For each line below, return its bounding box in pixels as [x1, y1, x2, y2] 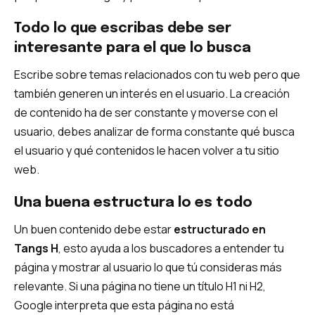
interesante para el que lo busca [14, 41, 251, 56]
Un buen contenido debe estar [14, 221, 174, 238]
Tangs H [14, 240, 58, 257]
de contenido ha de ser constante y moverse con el [14, 105, 278, 121]
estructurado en [174, 221, 266, 238]
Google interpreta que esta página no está [14, 297, 234, 314]
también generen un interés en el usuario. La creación [14, 86, 290, 102]
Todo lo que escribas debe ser [14, 21, 231, 37]
